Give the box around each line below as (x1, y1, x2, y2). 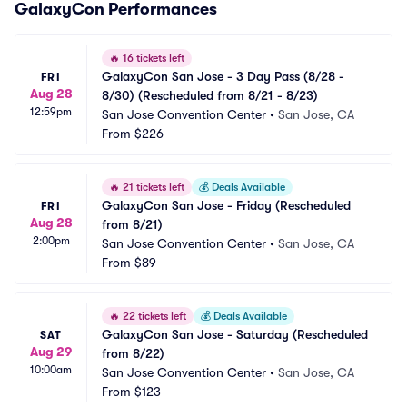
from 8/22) (102, 346, 164, 361)
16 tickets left (120, 52, 184, 65)
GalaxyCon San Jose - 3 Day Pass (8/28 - (102, 69, 344, 84)
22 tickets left (120, 310, 186, 323)
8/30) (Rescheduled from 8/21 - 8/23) (102, 88, 318, 103)
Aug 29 (30, 343, 72, 359)
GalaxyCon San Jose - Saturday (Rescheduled (102, 327, 368, 342)
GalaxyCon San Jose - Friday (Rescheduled (102, 198, 351, 213)
